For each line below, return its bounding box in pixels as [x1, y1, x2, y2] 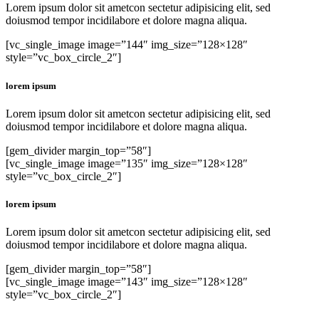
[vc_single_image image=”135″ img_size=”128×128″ [6, 157, 248, 169]
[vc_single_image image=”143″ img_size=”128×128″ [6, 276, 248, 288]
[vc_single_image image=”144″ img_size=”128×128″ [6, 38, 248, 51]
